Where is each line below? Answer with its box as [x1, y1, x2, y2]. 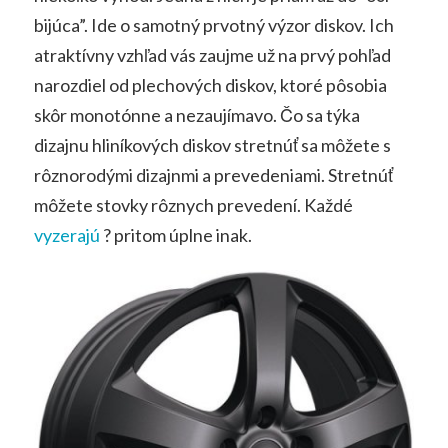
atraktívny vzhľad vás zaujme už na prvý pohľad [33, 43, 391, 66]
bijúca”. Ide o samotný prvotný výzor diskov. [33, 13, 369, 36]
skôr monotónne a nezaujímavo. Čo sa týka [33, 103, 360, 126]
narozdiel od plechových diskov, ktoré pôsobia [33, 73, 387, 96]
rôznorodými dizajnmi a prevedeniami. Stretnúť [33, 163, 393, 186]
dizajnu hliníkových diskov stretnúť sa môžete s [33, 133, 391, 156]
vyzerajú [33, 223, 100, 246]
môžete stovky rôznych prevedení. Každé [33, 193, 353, 216]
